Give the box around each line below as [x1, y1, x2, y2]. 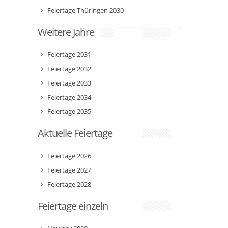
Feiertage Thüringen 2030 [47, 6, 124, 15]
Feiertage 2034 [47, 93, 91, 102]
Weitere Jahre [38, 25, 94, 39]
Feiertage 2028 [47, 180, 91, 189]
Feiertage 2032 [47, 64, 91, 73]
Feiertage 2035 [47, 107, 91, 116]
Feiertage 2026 [47, 151, 91, 160]
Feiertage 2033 [47, 78, 91, 88]
